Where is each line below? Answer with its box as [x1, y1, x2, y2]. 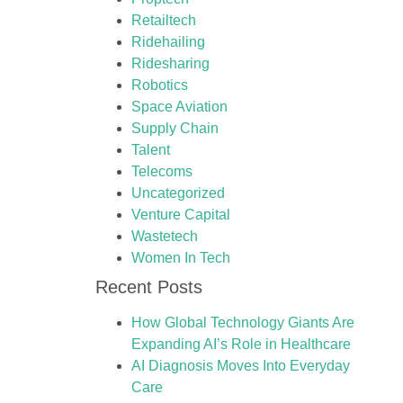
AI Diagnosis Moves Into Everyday [131, 358, 350, 373]
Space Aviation [131, 99, 228, 114]
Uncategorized [131, 185, 225, 201]
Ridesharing [131, 56, 210, 71]
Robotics [131, 77, 188, 93]
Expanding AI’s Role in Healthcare [131, 336, 351, 352]
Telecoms [131, 164, 193, 179]
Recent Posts [95, 277, 202, 297]
